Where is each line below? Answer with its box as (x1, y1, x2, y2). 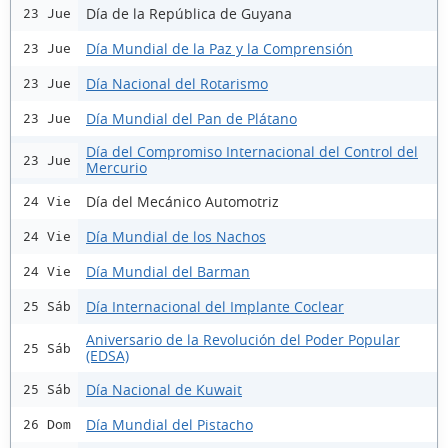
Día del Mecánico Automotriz (86, 191, 279, 211)
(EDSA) (86, 346, 129, 365)
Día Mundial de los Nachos (86, 226, 266, 246)
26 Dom (23, 417, 71, 432)
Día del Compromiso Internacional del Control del (86, 142, 418, 161)
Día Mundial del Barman (86, 261, 250, 281)
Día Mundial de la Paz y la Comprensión (86, 38, 353, 58)
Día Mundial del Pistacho (86, 414, 253, 434)
